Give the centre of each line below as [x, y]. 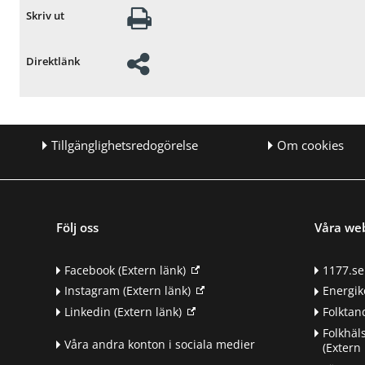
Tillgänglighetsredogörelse [125, 146]
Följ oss [78, 227]
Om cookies [310, 146]
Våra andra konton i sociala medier [160, 344]
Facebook [90, 270]
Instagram [92, 291]
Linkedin [88, 312]
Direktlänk [53, 61]
